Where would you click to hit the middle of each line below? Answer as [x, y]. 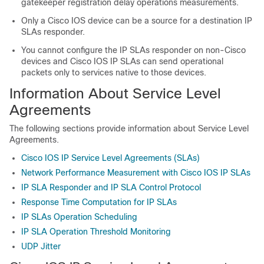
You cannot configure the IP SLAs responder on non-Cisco [133, 50]
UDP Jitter [41, 246]
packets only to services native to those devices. [114, 72]
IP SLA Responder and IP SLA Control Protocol [111, 187]
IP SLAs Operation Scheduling [79, 217]
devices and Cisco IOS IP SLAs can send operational [122, 61]
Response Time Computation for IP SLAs [99, 202]
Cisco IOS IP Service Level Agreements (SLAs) [110, 158]
